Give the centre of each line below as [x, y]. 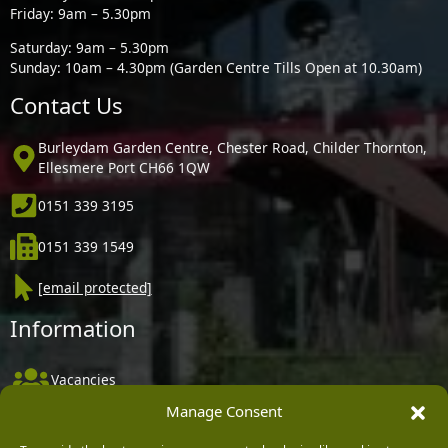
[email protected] [94, 287]
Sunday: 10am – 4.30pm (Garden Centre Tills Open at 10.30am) [216, 68]
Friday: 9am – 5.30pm [81, 14]
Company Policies [108, 417]
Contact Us [67, 104]
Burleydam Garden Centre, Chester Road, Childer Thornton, [232, 148]
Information [73, 328]
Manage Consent [224, 411]
